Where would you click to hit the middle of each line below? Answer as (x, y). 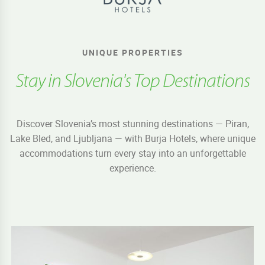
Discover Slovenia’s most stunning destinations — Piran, (132, 123)
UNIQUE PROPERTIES (132, 52)
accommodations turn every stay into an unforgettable (132, 153)
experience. (132, 168)
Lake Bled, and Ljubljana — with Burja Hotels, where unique (132, 138)
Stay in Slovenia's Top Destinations (132, 82)
